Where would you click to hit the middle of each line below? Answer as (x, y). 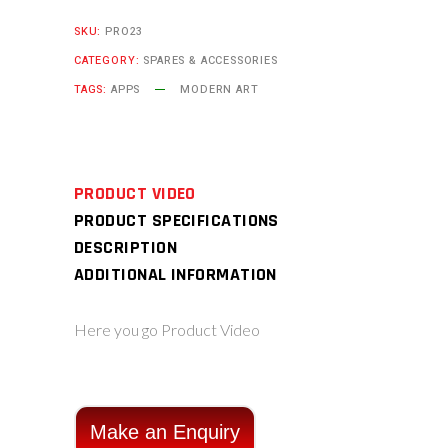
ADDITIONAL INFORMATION (175, 275)
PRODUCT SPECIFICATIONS (176, 221)
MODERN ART (219, 89)
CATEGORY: (109, 60)
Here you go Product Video (167, 329)
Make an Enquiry (165, 432)
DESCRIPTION (125, 248)
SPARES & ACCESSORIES (210, 60)
